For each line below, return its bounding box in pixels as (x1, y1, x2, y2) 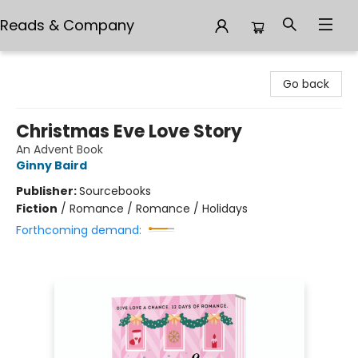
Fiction (16, 201, 58, 217)
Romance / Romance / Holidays (70, 201, 248, 217)
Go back (283, 76, 329, 92)
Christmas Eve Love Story (16, 119, 242, 144)
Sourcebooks (79, 183, 151, 199)
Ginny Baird (16, 157, 87, 173)
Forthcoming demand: (16, 222, 141, 238)
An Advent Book (16, 141, 103, 157)
